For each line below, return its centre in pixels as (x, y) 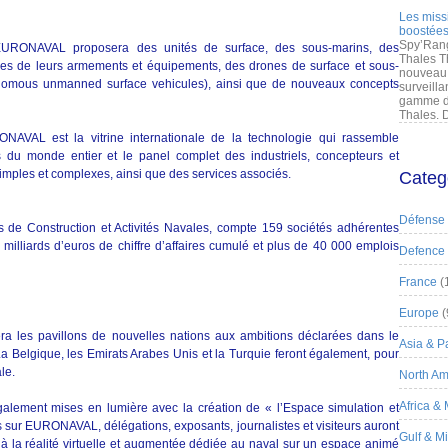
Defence (422, 251)
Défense (422, 220)
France (418, 282)
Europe (419, 313)
